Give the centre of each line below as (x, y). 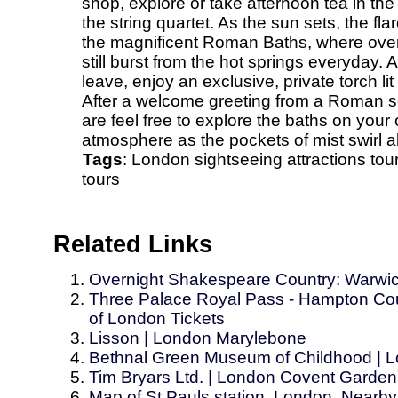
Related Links (133, 243)
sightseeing (239, 159)
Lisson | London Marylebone (198, 338)
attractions (326, 159)
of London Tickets (157, 319)
